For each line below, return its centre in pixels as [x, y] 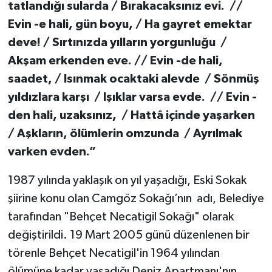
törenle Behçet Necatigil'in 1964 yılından [114, 253]
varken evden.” [52, 151]
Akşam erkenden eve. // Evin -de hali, [115, 60]
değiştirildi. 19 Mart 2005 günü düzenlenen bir [128, 235]
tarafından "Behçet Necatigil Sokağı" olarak [121, 216]
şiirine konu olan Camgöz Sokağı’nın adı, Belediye [136, 198]
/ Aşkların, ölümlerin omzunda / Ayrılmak [125, 133]
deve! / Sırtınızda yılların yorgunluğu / [117, 42]
